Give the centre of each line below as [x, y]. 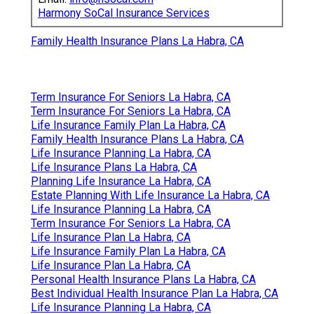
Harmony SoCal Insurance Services [124, 13]
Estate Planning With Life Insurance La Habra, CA [150, 196]
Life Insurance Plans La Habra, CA [114, 168]
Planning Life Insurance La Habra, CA [121, 182]
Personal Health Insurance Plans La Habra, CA [143, 280]
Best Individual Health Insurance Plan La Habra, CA [155, 294]
